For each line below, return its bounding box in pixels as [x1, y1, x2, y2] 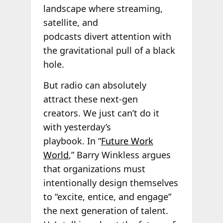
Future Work [101, 134, 153, 147]
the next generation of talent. [43, 204, 168, 217]
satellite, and [43, 16, 98, 29]
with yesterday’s [43, 120, 111, 133]
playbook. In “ [43, 134, 101, 147]
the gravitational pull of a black [43, 44, 175, 57]
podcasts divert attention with [43, 30, 171, 43]
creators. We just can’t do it [43, 107, 159, 119]
